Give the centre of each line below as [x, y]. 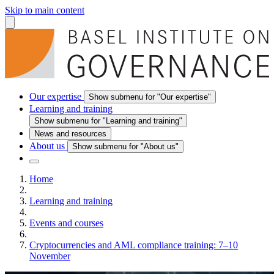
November [50, 256]
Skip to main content [45, 10]
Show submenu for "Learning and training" [108, 120]
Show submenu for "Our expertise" [150, 97]
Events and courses [66, 223]
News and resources [70, 133]
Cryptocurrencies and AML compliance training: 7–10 [134, 245]
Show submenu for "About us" [125, 146]
